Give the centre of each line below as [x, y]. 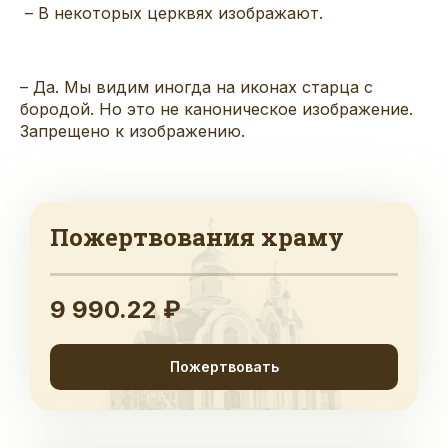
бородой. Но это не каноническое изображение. [216, 108]
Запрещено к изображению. [132, 130]
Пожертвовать [224, 366]
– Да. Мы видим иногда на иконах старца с [196, 86]
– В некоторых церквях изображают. [171, 12]
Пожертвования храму [197, 236]
